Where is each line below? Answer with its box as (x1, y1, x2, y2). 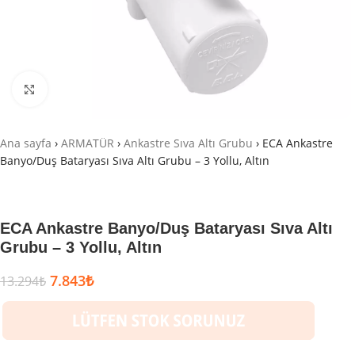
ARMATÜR (61, 136, 114, 151)
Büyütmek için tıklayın (47, 82, 157, 96)
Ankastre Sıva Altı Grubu (124, 136, 253, 151)
